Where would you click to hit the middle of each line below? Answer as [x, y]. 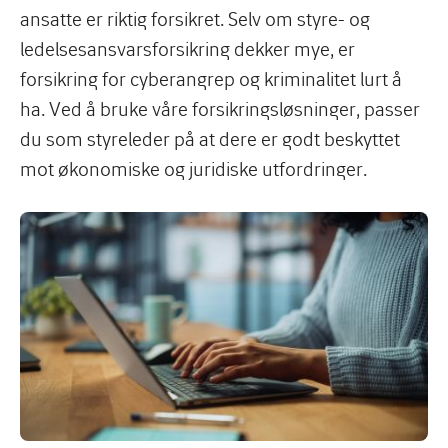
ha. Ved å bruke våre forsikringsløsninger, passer [220, 109]
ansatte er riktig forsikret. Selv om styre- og [195, 19]
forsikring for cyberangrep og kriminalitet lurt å [211, 79]
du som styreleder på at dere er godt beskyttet [210, 139]
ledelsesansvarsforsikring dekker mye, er [187, 49]
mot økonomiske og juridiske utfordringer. [195, 169]
